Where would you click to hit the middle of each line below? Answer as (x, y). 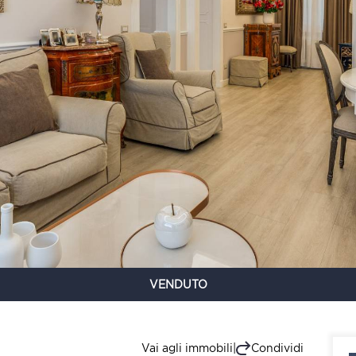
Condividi (277, 348)
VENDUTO (178, 284)
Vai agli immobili (187, 348)
